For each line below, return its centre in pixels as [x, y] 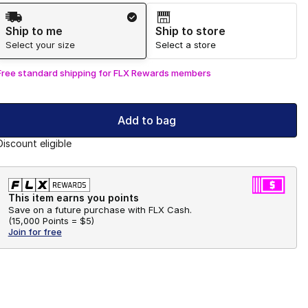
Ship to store [191, 31]
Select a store [186, 45]
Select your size [40, 45]
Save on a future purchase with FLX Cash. [100, 210]
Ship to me [34, 31]
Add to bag [146, 121]
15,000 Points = [44, 221]
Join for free [35, 232]
